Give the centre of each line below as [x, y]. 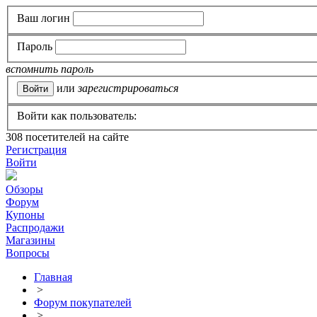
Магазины [30, 241]
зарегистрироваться [128, 88]
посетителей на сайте [76, 137]
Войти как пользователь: [77, 116]
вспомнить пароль [50, 69]
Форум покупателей [83, 303]
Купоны [25, 215]
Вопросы [28, 253]
